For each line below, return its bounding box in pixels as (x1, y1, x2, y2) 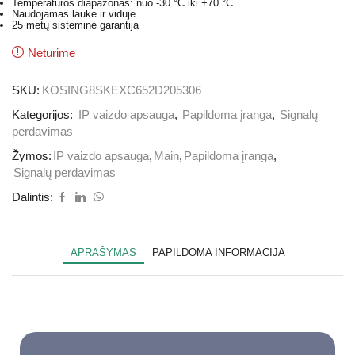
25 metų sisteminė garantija (12, 19, 139, 32)
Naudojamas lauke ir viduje (12, 8, 136, 21)
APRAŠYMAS (70, 246, 136, 258)
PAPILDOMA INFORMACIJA (151, 246, 285, 258)
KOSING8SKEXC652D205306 (42, 83, 201, 97)
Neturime (28, 46, 75, 59)
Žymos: (12, 149, 52, 162)
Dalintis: (12, 190, 53, 204)
